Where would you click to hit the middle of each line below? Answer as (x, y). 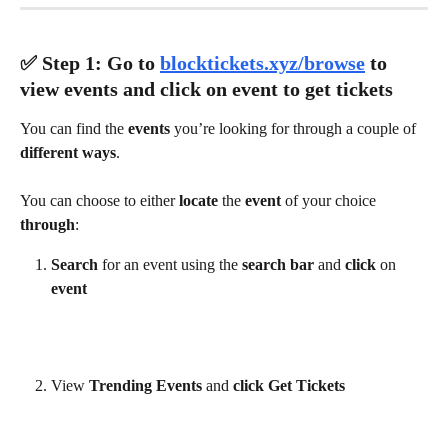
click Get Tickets (289, 386)
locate (200, 201)
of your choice (332, 201)
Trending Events (147, 386)
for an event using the (172, 265)
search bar (280, 265)
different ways (68, 153)
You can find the (74, 129)
